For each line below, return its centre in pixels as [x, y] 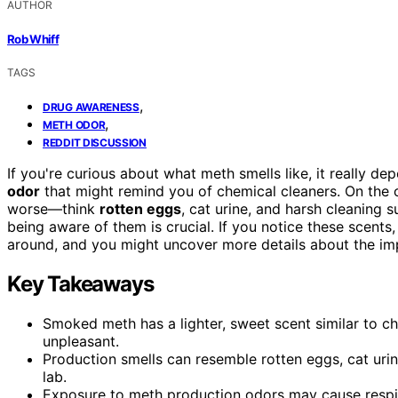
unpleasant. [81, 341]
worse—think [53, 208]
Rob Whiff [33, 39]
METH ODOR [74, 124]
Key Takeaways [80, 283]
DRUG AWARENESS [91, 107]
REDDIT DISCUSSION [95, 142]
